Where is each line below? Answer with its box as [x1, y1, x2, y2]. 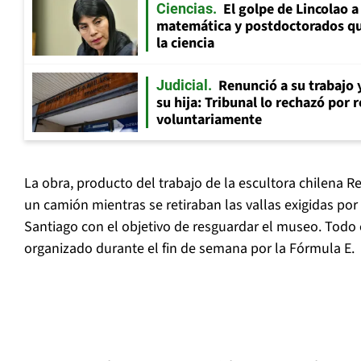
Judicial [156, 77, 208, 94]
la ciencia [156, 33, 214, 54]
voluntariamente [156, 110, 262, 131]
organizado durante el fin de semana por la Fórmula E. [24, 239, 355, 259]
